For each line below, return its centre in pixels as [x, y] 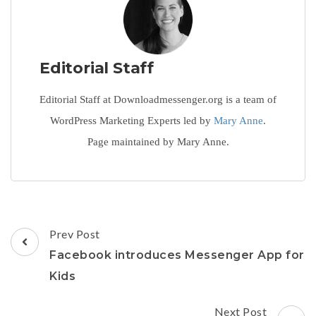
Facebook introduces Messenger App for [177, 255]
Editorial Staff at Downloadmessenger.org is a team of [158, 99]
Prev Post [75, 233]
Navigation [59, 254]
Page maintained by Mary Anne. [158, 141]
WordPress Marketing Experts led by [132, 120]
